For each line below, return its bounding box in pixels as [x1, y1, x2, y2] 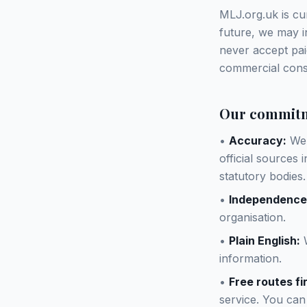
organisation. [219, 210, 286, 224]
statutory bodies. [219, 169, 306, 183]
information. [219, 251, 282, 265]
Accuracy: [229, 134, 286, 147]
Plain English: [229, 234, 300, 247]
